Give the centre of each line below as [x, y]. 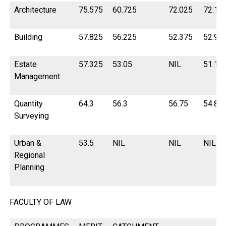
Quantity [29, 104]
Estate [26, 65]
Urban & [28, 143]
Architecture [36, 10]
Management [37, 77]
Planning [30, 167]
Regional [30, 155]
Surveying [32, 116]
